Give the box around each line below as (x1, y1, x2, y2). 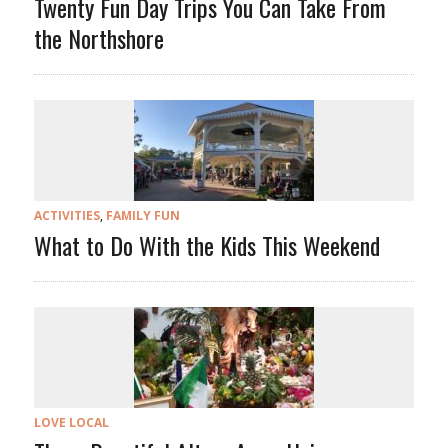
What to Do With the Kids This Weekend (33, 227, 380, 264)
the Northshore (33, 20, 164, 57)
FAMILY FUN (105, 207, 180, 225)
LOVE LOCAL (33, 414, 109, 432)
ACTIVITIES (33, 207, 100, 225)
